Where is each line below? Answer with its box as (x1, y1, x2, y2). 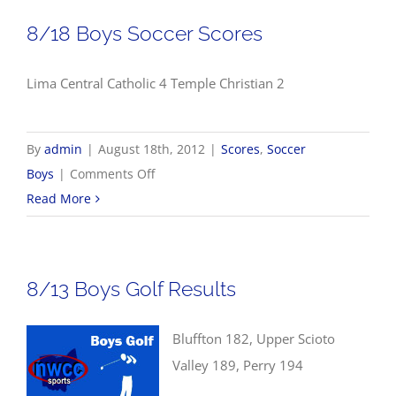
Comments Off (70, 165, 155, 183)
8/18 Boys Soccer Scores (27, 21, 263, 46)
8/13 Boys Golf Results (27, 277, 236, 301)
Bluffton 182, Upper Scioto (172, 330, 335, 348)
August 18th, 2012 (98, 141, 205, 158)
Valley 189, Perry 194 (172, 356, 303, 375)
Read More (27, 190, 91, 208)
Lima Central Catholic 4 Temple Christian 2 (27, 74, 285, 93)
